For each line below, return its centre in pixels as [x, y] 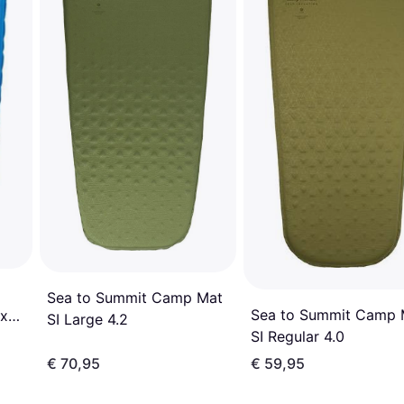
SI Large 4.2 [87, 320]
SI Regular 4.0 [298, 337]
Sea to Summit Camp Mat [135, 298]
